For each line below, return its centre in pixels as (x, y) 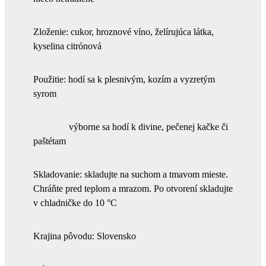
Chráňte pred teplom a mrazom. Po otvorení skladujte (133, 188)
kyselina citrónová (67, 46)
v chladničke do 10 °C (75, 202)
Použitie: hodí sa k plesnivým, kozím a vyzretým (124, 79)
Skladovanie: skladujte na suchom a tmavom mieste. (131, 174)
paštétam (66, 141)
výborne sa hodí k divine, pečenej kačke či (131, 126)
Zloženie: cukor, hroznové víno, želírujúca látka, (123, 31)
